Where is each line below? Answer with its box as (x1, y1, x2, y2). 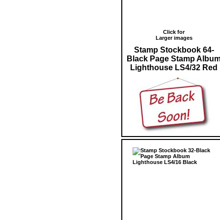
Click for (163, 28, 185, 35)
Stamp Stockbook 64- (134, 45, 214, 54)
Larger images (155, 34, 192, 41)
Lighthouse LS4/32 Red (130, 63, 218, 72)
